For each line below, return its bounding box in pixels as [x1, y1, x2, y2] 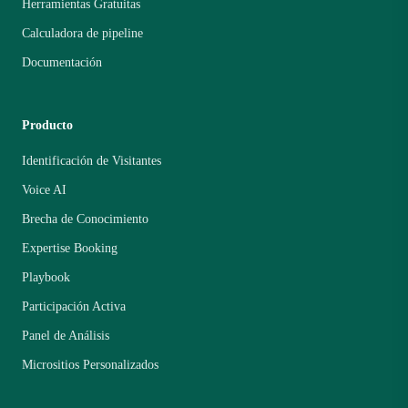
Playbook [22, 270, 70, 285]
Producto [22, 118, 73, 133]
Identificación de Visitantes [22, 154, 161, 168]
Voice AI [22, 183, 66, 198]
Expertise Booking [22, 241, 117, 256]
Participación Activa [22, 300, 126, 314]
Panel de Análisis [22, 329, 109, 343]
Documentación [22, 56, 102, 70]
